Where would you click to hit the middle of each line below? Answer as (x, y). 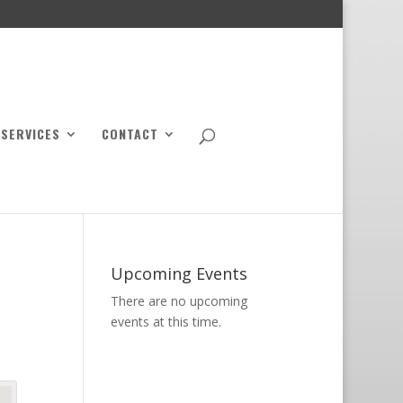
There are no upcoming (179, 301)
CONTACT (130, 134)
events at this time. (166, 322)
